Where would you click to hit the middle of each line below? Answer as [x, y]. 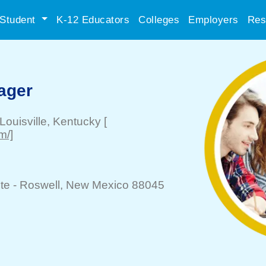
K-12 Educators [93, 20]
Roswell [40, 185]
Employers [213, 20]
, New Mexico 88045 [112, 185]
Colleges [159, 20]
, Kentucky [74, 121]
